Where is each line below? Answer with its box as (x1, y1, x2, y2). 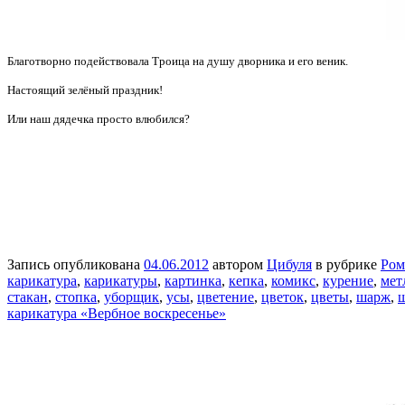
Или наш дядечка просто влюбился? (7, 111, 201, 126)
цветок (261, 288, 304, 305)
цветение (197, 288, 254, 305)
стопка (55, 288, 97, 305)
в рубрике (312, 256, 381, 272)
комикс (271, 272, 316, 288)
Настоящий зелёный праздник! (7, 82, 163, 97)
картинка (165, 272, 221, 288)
